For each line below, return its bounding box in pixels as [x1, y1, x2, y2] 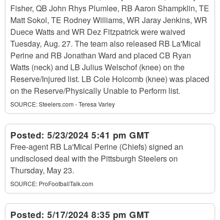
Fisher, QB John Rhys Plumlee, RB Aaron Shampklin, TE [10, 2, 209, 14]
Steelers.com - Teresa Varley [39, 100, 115, 108]
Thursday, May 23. [10, 165, 74, 176]
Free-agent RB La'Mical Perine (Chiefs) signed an [10, 141, 183, 152]
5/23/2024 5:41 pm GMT [47, 129, 150, 141]
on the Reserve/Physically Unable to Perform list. [10, 85, 180, 96]
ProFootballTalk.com [39, 179, 93, 188]
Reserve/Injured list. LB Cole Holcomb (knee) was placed [10, 73, 209, 84]
